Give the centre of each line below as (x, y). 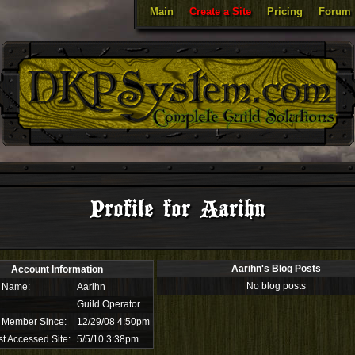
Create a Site (220, 11)
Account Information (57, 269)
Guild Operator (109, 304)
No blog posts (276, 286)
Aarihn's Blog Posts (276, 269)
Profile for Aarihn (177, 210)
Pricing (285, 11)
